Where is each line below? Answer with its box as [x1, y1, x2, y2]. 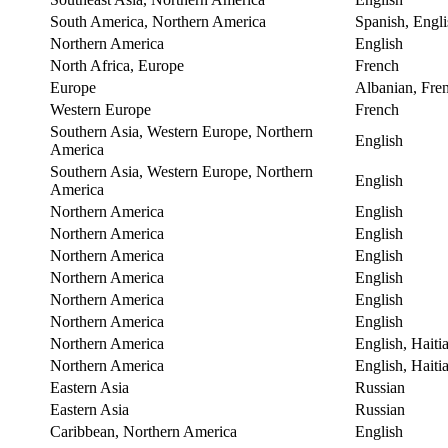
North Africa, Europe [50, 56, 184, 74]
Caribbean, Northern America [50, 422, 237, 440]
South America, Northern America [50, 12, 266, 30]
